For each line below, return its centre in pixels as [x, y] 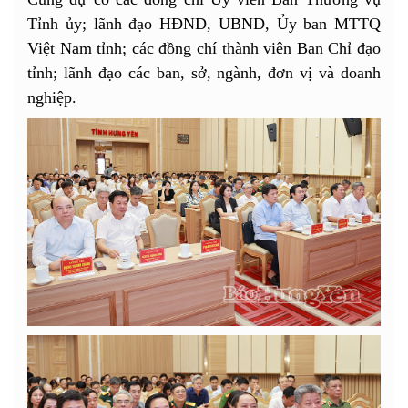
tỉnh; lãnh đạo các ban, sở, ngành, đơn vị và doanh [204, 72]
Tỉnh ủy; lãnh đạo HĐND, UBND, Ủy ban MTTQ [204, 23]
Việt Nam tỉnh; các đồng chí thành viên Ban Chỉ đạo [204, 48]
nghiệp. [52, 97]
